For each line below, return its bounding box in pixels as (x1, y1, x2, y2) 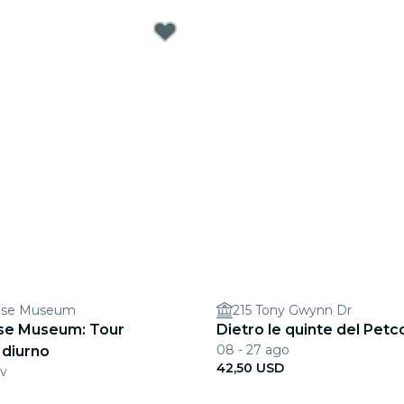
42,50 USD (216, 360, 284, 376)
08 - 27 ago (216, 342, 289, 358)
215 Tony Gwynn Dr (233, 302, 352, 318)
